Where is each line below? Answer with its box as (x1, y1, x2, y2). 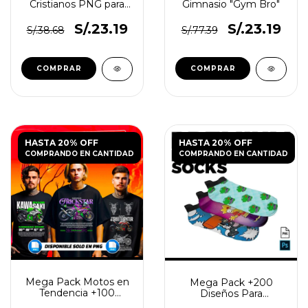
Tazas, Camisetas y (32, 9, 122, 21)
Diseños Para (199, 287, 263, 300)
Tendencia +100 (39, 287, 115, 299)
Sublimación (47, 20, 107, 32)
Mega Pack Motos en (25, 276, 129, 288)
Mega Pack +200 (189, 276, 273, 289)
